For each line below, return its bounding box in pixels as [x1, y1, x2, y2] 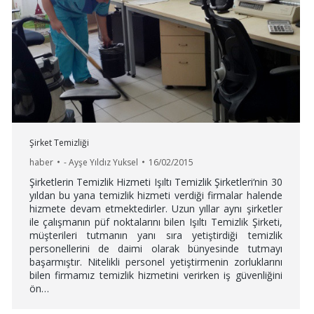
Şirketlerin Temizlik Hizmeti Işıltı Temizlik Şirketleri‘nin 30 [29, 175, 282, 189]
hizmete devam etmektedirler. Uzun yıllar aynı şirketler [29, 201, 282, 215]
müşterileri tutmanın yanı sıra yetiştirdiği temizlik [29, 228, 282, 242]
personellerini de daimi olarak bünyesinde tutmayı [29, 241, 282, 255]
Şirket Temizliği [29, 136, 89, 149]
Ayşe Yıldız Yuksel [68, 156, 138, 168]
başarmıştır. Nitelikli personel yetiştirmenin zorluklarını [29, 254, 282, 268]
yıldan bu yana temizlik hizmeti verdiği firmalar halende [29, 188, 282, 202]
